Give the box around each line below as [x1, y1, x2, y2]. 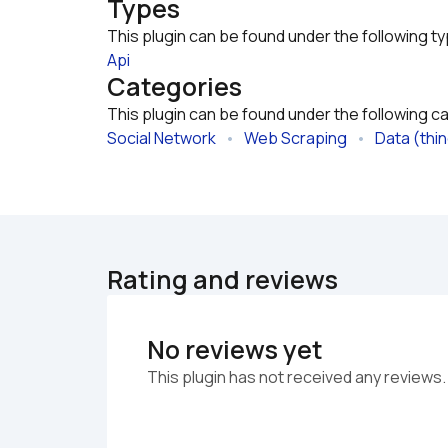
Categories [107, 69, 242, 104]
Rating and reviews [107, 262, 338, 297]
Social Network [107, 127, 216, 149]
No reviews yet [147, 332, 323, 367]
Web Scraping [244, 127, 347, 149]
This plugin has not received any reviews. [147, 366, 446, 388]
